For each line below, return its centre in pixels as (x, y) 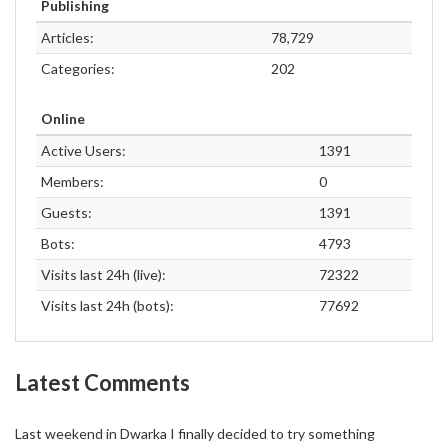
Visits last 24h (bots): (107, 305)
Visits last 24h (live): (103, 274)
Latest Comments (102, 382)
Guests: (66, 212)
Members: (72, 181)
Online (63, 118)
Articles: (67, 37)
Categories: (78, 68)
